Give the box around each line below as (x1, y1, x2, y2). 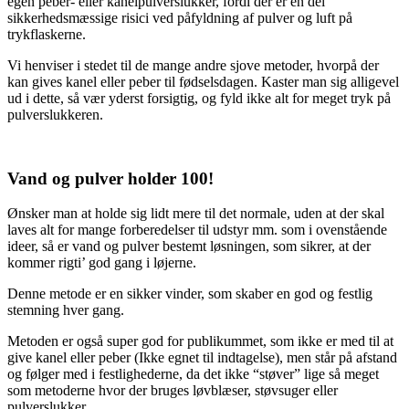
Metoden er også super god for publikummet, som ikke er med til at (7, 333, 393, 350)
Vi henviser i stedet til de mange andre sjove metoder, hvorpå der (7, 57, 379, 73)
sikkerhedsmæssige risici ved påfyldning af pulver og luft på (7, 9, 352, 26)
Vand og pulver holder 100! (7, 168, 214, 188)
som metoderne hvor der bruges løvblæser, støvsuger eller (7, 383, 338, 399)
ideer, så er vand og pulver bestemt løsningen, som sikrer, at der (7, 238, 371, 255)
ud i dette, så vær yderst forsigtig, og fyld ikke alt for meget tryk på (7, 89, 391, 106)
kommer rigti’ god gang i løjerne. (7, 255, 196, 271)
